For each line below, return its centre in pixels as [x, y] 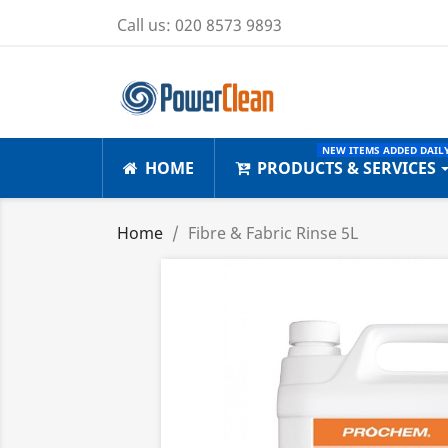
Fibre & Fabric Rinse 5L [273, 233]
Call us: [146, 25]
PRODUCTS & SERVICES [346, 168]
